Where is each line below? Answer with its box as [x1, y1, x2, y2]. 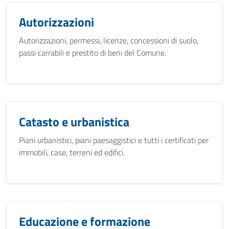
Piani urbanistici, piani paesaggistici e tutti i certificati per [19, 134, 209, 146]
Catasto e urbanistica [19, 112, 129, 131]
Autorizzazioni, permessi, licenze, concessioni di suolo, [19, 34, 198, 47]
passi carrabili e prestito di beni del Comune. [19, 47, 166, 59]
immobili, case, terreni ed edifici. [19, 146, 125, 158]
